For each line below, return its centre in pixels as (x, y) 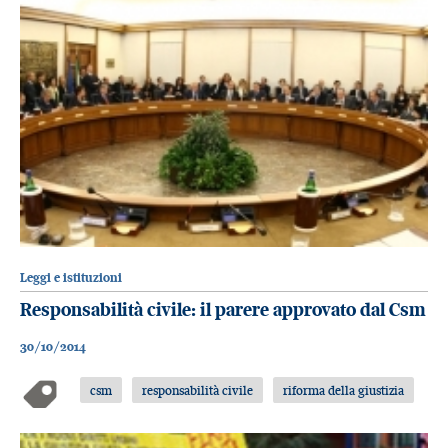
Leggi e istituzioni (71, 278)
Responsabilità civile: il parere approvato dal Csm (223, 310)
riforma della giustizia (343, 389)
